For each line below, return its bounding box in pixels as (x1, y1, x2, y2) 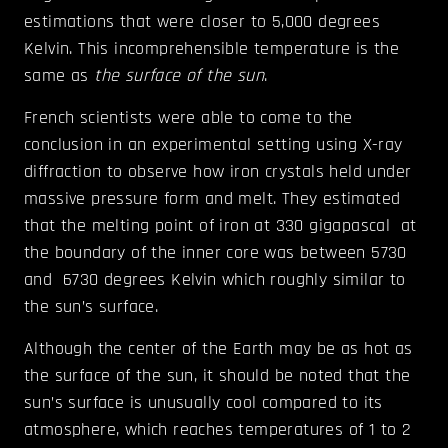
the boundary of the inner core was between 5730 (24, 241, 407, 265)
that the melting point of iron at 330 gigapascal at (24, 214, 417, 238)
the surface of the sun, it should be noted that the (24, 364, 411, 388)
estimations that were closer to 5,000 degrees (24, 10, 380, 34)
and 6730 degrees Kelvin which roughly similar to (24, 268, 406, 292)
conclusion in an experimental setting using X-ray (24, 133, 403, 157)
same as (24, 64, 95, 88)
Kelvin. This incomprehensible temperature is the (24, 37, 400, 61)
